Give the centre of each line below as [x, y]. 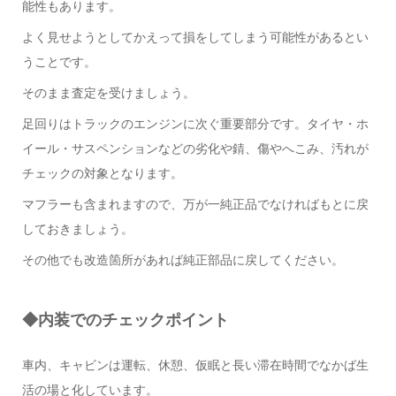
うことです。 [59, 61]
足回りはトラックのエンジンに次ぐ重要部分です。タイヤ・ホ [195, 123]
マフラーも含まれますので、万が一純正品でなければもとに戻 [195, 204]
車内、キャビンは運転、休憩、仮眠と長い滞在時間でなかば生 [195, 366]
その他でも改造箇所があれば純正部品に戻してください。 [183, 259]
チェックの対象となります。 [102, 173]
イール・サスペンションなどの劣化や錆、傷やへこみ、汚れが [195, 148]
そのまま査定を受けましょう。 [108, 92]
